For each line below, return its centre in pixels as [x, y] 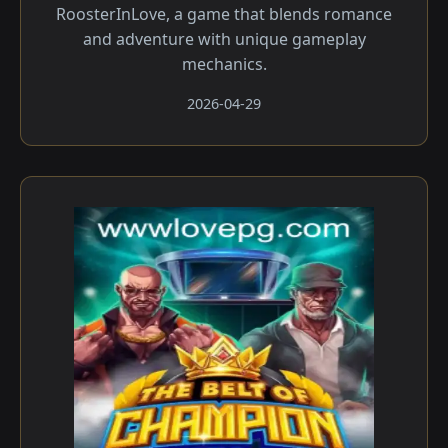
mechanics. [224, 64]
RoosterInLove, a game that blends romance [224, 14]
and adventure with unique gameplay [224, 39]
